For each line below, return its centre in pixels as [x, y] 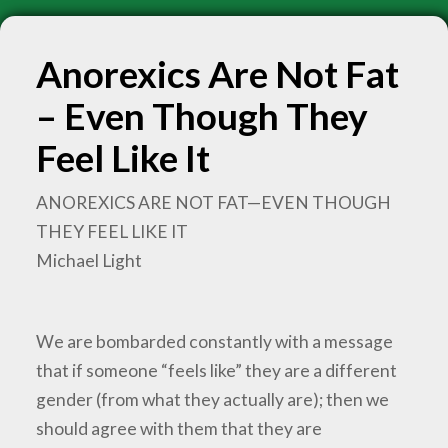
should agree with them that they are [179, 429]
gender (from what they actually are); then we [213, 400]
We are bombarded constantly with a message [215, 342]
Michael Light [89, 261]
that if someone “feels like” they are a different [217, 371]
